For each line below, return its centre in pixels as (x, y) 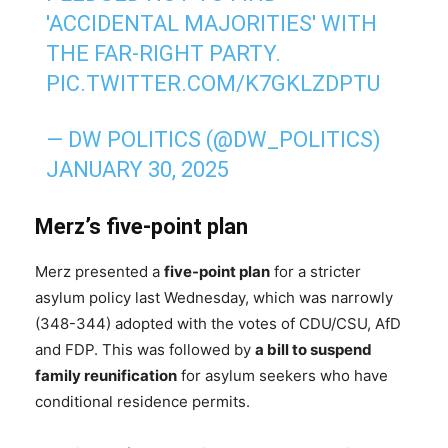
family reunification (106, 376)
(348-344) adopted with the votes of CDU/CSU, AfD (218, 324)
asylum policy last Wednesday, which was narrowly (214, 298)
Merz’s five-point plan (141, 227)
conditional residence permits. (142, 402)
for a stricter (315, 272)
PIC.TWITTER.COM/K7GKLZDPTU (213, 84)
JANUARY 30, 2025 (138, 170)
